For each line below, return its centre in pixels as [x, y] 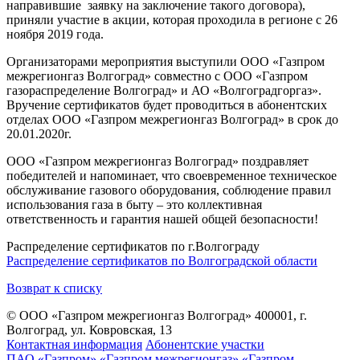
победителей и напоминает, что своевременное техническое [172, 175]
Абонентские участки [205, 344]
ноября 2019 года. [55, 34]
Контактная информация [74, 344]
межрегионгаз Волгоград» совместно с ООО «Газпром [157, 76]
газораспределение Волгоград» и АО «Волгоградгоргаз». [164, 90]
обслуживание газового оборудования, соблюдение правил [169, 190]
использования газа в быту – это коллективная [134, 204]
